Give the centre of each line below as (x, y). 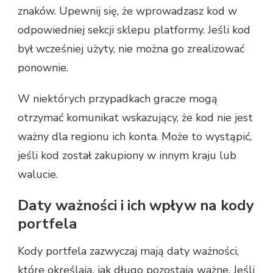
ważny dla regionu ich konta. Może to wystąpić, (135, 136)
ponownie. (43, 67)
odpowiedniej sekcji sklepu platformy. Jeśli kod (134, 30)
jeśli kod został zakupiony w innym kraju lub (127, 155)
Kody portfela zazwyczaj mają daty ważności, (128, 251)
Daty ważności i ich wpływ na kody (136, 205)
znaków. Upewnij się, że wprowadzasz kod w (127, 11)
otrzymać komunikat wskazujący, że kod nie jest (135, 117)
